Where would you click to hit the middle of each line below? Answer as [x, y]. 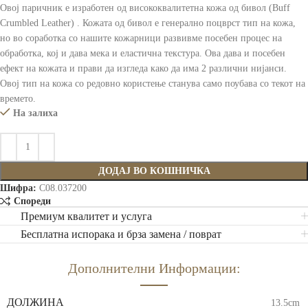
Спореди [32, 201]
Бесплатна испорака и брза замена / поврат [121, 234]
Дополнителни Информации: [154, 268]
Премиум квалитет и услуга [86, 217]
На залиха [35, 113]
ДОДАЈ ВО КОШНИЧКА [154, 170]
